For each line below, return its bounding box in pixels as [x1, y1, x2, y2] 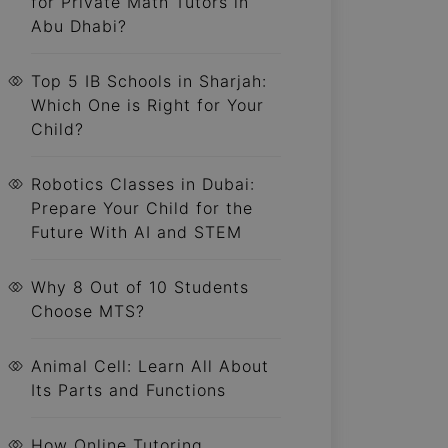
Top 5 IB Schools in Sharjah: [31, 71, 267, 91]
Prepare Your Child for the [31, 198, 253, 218]
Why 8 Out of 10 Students [31, 277, 249, 297]
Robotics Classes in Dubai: [31, 174, 255, 194]
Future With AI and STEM [31, 222, 242, 242]
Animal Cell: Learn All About [31, 356, 269, 376]
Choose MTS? [31, 301, 145, 321]
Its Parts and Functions [31, 380, 226, 400]
